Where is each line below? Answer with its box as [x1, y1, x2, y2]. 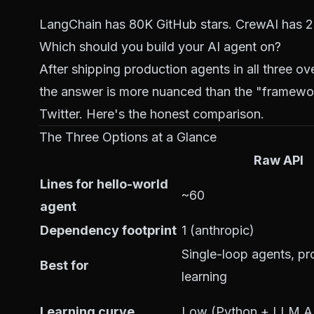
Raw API [254, 153, 303, 168]
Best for [40, 258, 89, 273]
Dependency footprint [40, 223, 177, 238]
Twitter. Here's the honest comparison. [39, 107, 264, 121]
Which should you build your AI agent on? [39, 39, 281, 54]
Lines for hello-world [40, 177, 168, 191]
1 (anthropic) [182, 223, 254, 238]
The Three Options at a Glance [39, 130, 217, 144]
